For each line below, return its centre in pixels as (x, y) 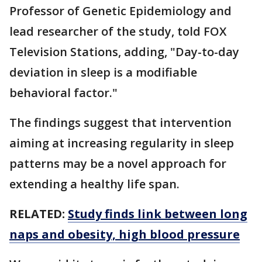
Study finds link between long (158, 213)
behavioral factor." (65, 92)
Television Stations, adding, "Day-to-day (124, 51)
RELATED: (39, 213)
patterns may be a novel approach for (118, 163)
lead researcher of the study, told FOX (118, 31)
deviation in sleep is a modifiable (103, 72)
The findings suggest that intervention (120, 122)
